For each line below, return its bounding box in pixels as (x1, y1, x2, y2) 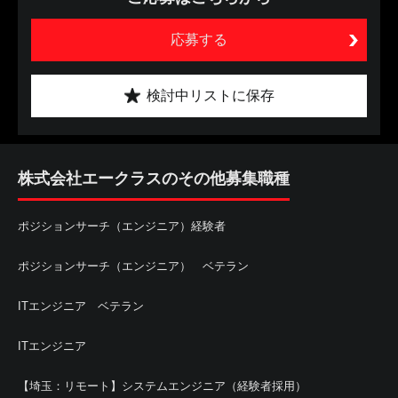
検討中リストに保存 (146, 87, 275, 103)
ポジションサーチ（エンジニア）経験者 (18, 219, 226, 233)
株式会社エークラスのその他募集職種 (18, 169, 290, 187)
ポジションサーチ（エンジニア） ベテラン (18, 259, 249, 273)
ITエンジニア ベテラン (18, 298, 144, 313)
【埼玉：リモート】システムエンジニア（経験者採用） (18, 378, 306, 393)
